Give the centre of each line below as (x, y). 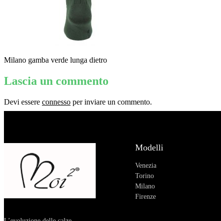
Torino (144, 176)
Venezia (146, 165)
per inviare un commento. (111, 102)
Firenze (145, 196)
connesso (56, 102)
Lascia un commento (56, 81)
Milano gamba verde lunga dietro (55, 60)
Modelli (149, 147)
